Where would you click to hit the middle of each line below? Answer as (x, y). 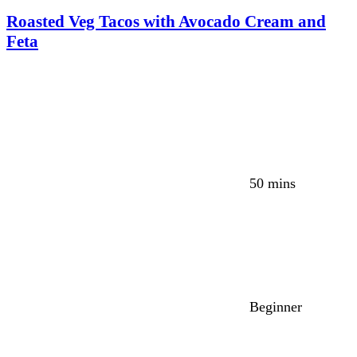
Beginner (276, 307)
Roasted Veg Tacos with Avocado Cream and (166, 22)
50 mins (273, 184)
